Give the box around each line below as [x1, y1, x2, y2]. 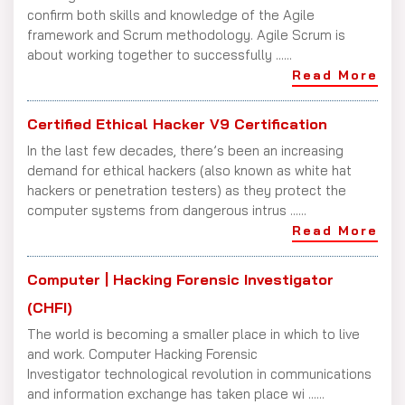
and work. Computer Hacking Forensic [27, 344, 258, 363]
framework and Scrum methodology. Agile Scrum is [27, 25, 345, 43]
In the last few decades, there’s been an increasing [27, 141, 344, 159]
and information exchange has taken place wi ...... [27, 384, 325, 402]
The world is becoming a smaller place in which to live [27, 325, 360, 343]
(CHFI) [27, 297, 72, 316]
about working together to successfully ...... [27, 45, 292, 63]
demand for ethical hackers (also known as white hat [27, 161, 352, 179]
